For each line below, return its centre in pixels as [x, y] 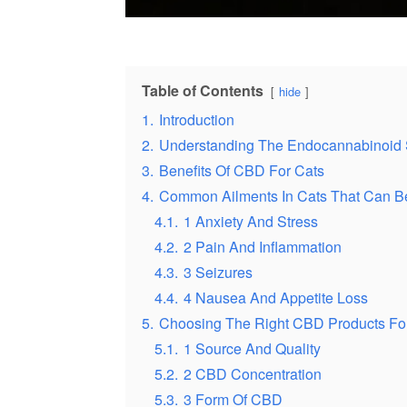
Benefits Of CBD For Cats [242, 171]
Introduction [197, 120]
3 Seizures [218, 273]
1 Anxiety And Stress [251, 222]
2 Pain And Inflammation [263, 247]
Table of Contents [203, 91]
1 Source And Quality [252, 349]
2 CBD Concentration [253, 374]
